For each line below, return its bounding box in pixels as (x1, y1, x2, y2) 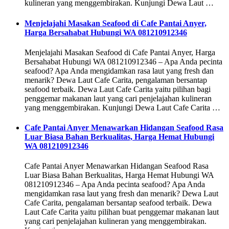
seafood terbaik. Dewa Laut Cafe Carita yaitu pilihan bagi (25, 84, 211, 94)
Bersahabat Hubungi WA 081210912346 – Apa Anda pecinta (25, 57, 222, 66)
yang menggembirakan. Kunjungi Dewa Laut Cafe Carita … (25, 103, 220, 112)
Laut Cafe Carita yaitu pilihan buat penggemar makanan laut (25, 208, 219, 217)
